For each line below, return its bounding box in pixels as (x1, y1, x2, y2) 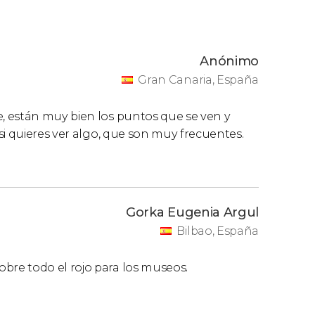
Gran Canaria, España (138, 73, 259, 86)
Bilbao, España (176, 224, 259, 238)
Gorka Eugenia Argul (126, 205, 259, 220)
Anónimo (200, 53, 259, 69)
